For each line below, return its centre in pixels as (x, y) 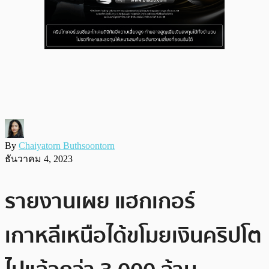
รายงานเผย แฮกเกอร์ (100, 201)
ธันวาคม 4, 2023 (39, 159)
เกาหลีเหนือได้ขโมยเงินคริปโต (133, 235)
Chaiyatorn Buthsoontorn (67, 145)
